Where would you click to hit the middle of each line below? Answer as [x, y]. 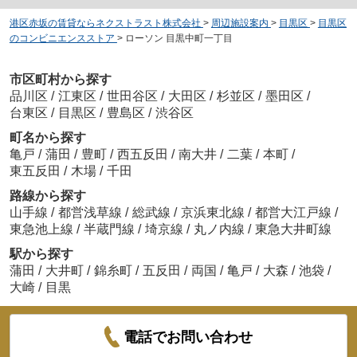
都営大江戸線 [294, 212]
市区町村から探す [60, 79]
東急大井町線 [293, 229]
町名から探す [47, 137]
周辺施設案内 [239, 24]
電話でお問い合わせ [188, 337]
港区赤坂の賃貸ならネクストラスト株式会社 [105, 24]
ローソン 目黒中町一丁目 [178, 39]
